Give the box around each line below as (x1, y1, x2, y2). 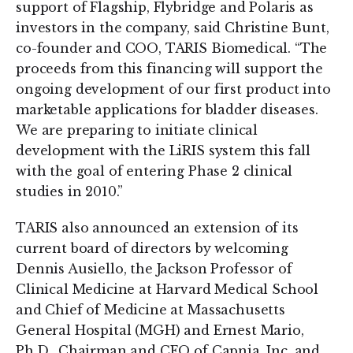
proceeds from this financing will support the (16, 61, 323, 76)
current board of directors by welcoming (16, 240, 288, 256)
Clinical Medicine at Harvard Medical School (16, 281, 319, 297)
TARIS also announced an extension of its (16, 220, 299, 236)
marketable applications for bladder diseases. (16, 102, 318, 117)
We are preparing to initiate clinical (16, 122, 258, 138)
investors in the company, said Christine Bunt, (16, 20, 329, 35)
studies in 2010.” (16, 184, 124, 199)
